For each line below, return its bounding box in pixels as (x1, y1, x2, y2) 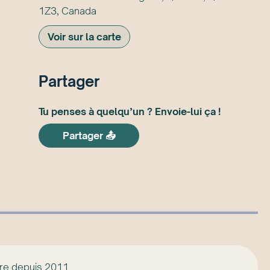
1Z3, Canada (39, 4, 96, 17)
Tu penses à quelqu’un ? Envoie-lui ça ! (39, 105, 221, 118)
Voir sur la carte (48, 30, 121, 43)
